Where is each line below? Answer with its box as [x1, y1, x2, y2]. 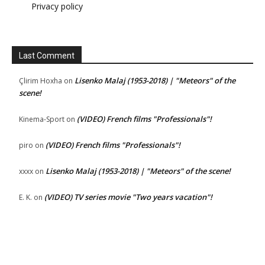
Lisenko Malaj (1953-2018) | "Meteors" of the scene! [46, 165, 231, 176]
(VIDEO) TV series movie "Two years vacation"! [44, 191, 212, 202]
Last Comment [19, 50, 75, 60]
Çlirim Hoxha [19, 75, 62, 86]
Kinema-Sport [19, 114, 64, 124]
